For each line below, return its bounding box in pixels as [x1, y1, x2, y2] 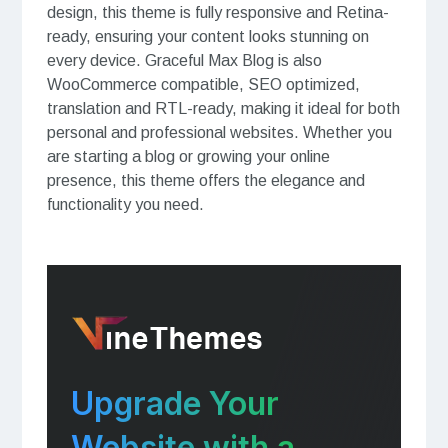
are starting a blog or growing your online [46, 147, 330, 165]
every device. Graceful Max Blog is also [46, 51, 322, 69]
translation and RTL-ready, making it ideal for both [46, 99, 400, 117]
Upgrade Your [70, 383, 279, 423]
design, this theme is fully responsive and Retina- [46, 3, 389, 21]
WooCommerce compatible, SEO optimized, [46, 75, 360, 93]
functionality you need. [46, 195, 204, 213]
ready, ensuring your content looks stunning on [46, 27, 369, 45]
